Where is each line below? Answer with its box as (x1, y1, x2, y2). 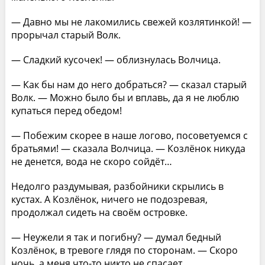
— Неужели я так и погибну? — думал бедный (11, 230, 221, 244)
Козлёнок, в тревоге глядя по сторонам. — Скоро (11, 243, 238, 257)
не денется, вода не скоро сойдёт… (11, 154, 172, 168)
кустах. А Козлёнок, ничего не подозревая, (11, 192, 208, 206)
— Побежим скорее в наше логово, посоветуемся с (11, 128, 248, 142)
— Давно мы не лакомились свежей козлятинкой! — (11, 15, 251, 28)
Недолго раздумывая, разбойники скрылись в (11, 179, 224, 193)
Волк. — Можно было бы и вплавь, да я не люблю (11, 91, 239, 104)
